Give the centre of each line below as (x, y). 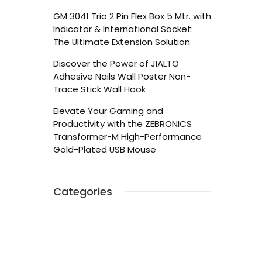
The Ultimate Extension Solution (122, 42)
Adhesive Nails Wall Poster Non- (122, 76)
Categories (83, 192)
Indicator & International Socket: (123, 29)
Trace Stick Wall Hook (99, 89)
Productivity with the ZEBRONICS (123, 124)
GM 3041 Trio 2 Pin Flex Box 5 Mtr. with (132, 16)
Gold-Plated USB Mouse (105, 149)
